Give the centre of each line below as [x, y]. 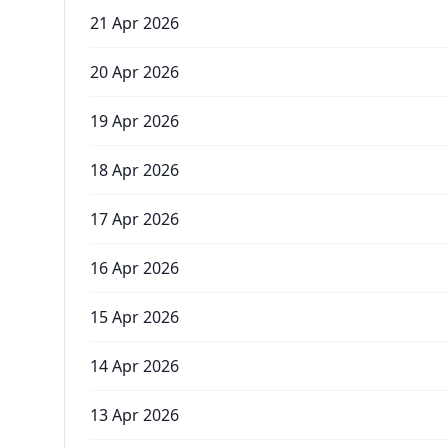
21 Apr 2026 [134, 23]
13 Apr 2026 [134, 415]
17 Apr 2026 [134, 219]
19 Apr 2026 [134, 121]
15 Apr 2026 [134, 317]
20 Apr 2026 [134, 72]
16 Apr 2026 [134, 268]
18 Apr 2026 [134, 170]
